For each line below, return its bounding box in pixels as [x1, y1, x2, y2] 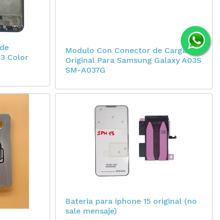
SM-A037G [65, 65, 106, 75]
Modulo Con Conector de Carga [65, 45, 187, 55]
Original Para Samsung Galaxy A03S [65, 55, 201, 65]
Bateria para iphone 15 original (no [65, 196, 197, 206]
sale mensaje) [65, 206, 117, 216]
